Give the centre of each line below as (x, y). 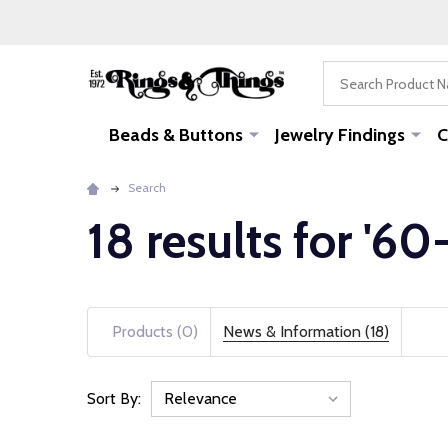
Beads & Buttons (175, 135)
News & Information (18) (306, 331)
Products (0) (155, 331)
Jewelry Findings (339, 135)
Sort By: (114, 398)
